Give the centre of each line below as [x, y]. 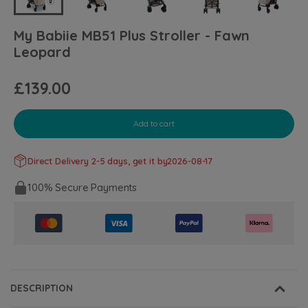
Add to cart [154, 124]
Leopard [42, 52]
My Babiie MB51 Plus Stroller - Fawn [132, 36]
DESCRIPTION [42, 288]
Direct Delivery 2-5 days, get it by [98, 161]
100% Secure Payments [82, 187]
